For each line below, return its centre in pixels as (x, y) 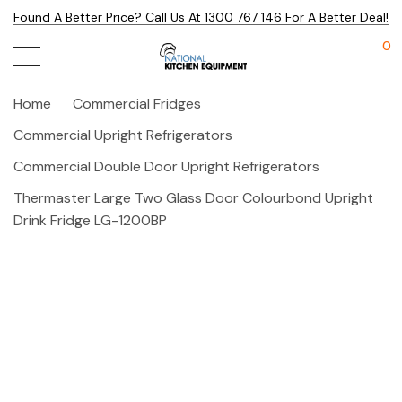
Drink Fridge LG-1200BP (90, 220)
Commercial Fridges (137, 104)
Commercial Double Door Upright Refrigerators (166, 166)
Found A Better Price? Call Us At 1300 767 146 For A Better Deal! (201, 17)
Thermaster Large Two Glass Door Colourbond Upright (193, 198)
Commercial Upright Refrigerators (123, 135)
